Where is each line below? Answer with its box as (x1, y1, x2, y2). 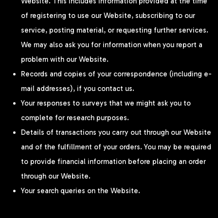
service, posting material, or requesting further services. (21, 25, 208, 35)
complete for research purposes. (21, 113, 129, 122)
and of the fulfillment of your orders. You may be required (21, 142, 211, 151)
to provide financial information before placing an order (21, 157, 206, 166)
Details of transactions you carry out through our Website (21, 127, 211, 137)
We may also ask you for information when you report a (21, 40, 202, 49)
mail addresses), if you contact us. (21, 84, 134, 93)
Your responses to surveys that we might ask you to (21, 98, 191, 108)
